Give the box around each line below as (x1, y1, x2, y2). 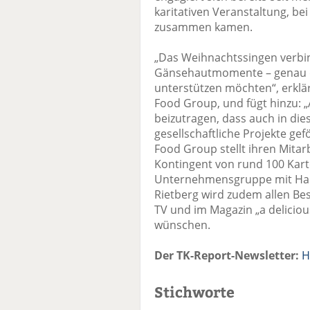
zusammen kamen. (154, 19, 253, 35)
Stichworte (154, 282, 235, 302)
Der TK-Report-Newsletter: (154, 248, 299, 264)
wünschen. (154, 217, 210, 233)
